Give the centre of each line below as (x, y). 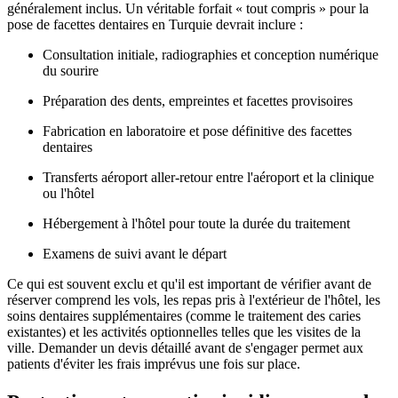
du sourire (71, 71)
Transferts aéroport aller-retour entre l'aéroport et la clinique (208, 178)
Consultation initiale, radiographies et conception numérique (211, 55)
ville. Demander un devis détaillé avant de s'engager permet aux (185, 348)
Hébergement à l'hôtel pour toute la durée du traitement (196, 224)
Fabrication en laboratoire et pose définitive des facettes (197, 131)
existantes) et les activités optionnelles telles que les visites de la (184, 332)
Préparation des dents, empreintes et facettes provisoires (198, 101)
